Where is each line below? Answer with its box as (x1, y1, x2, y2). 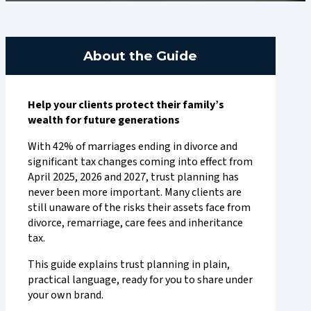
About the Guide (83, 47, 198, 64)
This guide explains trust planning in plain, (28, 256, 230, 272)
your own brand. (28, 287, 103, 303)
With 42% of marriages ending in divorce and (28, 138, 237, 154)
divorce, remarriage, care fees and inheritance (28, 215, 243, 230)
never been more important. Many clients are (28, 184, 242, 200)
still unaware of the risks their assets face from (28, 199, 251, 215)
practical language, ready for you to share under (28, 271, 253, 287)
